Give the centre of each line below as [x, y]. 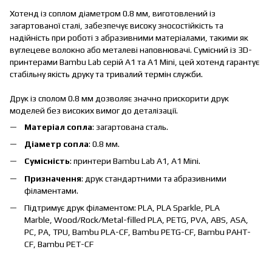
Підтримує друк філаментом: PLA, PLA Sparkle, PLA [122, 208]
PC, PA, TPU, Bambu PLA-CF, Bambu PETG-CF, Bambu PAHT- [138, 232]
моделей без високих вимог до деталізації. [94, 110]
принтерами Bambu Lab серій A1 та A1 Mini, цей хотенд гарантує [134, 62]
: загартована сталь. [130, 127]
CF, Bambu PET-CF [59, 244]
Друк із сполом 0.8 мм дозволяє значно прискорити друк [119, 98]
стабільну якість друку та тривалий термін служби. [106, 74]
